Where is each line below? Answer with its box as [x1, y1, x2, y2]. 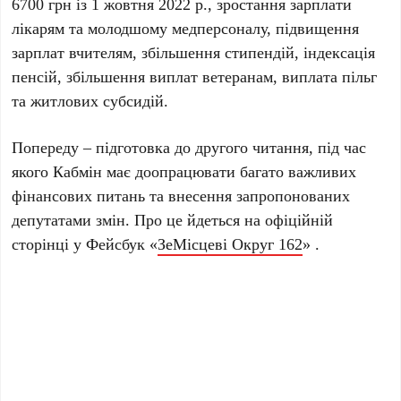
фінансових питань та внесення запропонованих [12, 184, 351, 206]
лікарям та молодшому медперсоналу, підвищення [12, 17, 360, 38]
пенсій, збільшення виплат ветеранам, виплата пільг [12, 65, 378, 87]
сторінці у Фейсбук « [12, 233, 158, 254]
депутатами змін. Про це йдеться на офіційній [12, 209, 334, 230]
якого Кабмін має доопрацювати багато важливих [12, 160, 357, 182]
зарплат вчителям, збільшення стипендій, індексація [12, 41, 376, 63]
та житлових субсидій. [12, 90, 169, 111]
